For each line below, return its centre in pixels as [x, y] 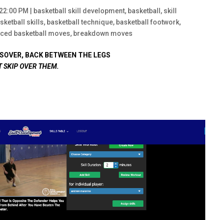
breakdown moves [103, 33]
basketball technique [80, 22]
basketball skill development [79, 11]
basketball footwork [148, 22]
